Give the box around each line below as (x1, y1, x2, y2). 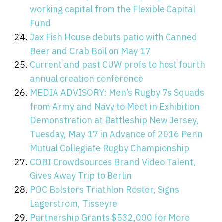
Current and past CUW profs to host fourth (30, 58, 205, 70)
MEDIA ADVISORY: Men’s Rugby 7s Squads (30, 86, 204, 98)
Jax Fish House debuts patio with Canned (30, 31, 197, 43)
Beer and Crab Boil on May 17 (30, 45, 151, 56)
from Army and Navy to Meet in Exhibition (30, 100, 200, 112)
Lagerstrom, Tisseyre (30, 197, 117, 209)
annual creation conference (30, 72, 143, 84)
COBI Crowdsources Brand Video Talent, (30, 156, 196, 167)
